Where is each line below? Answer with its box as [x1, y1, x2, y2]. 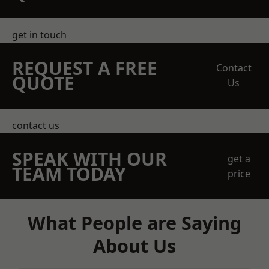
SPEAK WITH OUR [12, 147, 167, 171]
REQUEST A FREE [12, 56, 157, 80]
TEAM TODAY [12, 162, 126, 186]
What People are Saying [28, 210, 241, 235]
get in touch [12, 28, 67, 41]
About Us [93, 233, 176, 258]
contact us [12, 119, 59, 132]
